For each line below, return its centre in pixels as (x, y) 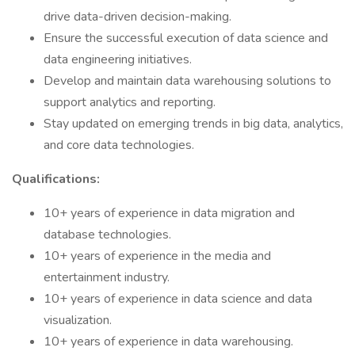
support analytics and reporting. (130, 102)
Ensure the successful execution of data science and (186, 38)
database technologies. (107, 235)
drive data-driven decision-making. (137, 17)
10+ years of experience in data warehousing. (168, 342)
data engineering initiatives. (118, 59)
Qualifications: (56, 179)
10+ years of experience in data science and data (178, 299)
